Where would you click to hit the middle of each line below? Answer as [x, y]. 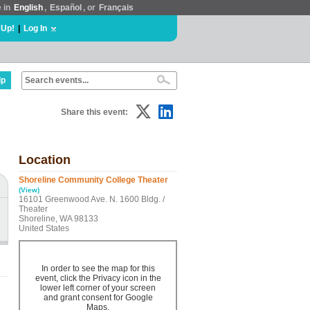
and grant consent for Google [98, 298]
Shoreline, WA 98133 [58, 219]
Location [45, 160]
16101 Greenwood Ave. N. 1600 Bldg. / [92, 199]
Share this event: [94, 112]
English [28, 8]
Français [116, 8]
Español [66, 8]
